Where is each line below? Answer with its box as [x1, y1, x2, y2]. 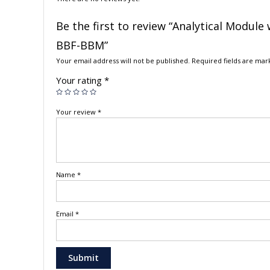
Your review [56, 107, 98, 117]
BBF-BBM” [56, 38, 108, 53]
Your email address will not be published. [56, 56, 190, 66]
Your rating [56, 74, 104, 87]
